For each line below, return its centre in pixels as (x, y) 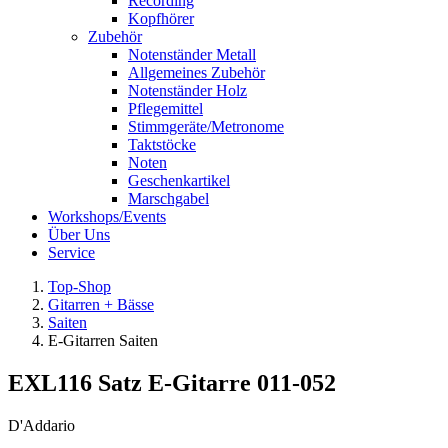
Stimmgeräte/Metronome (206, 126)
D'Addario (41, 425)
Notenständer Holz (187, 90)
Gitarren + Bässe (101, 304)
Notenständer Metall (192, 54)
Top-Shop (79, 286)
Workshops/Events (107, 216)
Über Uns (79, 234)
